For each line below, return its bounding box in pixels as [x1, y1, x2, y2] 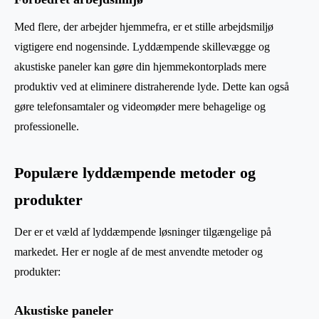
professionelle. [14, 120, 79, 133]
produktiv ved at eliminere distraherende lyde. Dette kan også [14, 80, 289, 93]
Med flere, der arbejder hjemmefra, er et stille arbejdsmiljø [14, 21, 273, 33]
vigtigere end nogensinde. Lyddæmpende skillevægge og [14, 41, 270, 53]
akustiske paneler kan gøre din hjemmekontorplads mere [14, 61, 266, 73]
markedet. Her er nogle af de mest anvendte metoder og [14, 246, 263, 258]
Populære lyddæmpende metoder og [14, 164, 256, 182]
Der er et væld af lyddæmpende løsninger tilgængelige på [14, 226, 271, 239]
